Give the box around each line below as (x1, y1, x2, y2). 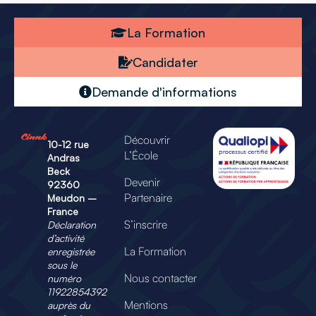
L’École (124, 147, 159, 162)
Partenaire (124, 190, 173, 205)
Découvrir (124, 132, 171, 147)
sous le (47, 258, 77, 271)
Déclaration (47, 218, 96, 231)
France (47, 205, 78, 217)
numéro (47, 272, 81, 284)
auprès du (47, 298, 90, 311)
